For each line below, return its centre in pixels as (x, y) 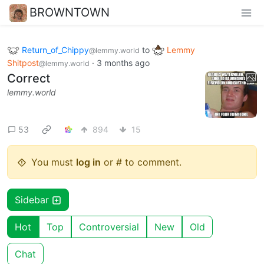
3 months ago (123, 63)
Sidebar (33, 200)
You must (54, 162)
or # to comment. (141, 162)
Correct (29, 79)
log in (88, 162)
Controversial (109, 227)
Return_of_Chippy (55, 49)
